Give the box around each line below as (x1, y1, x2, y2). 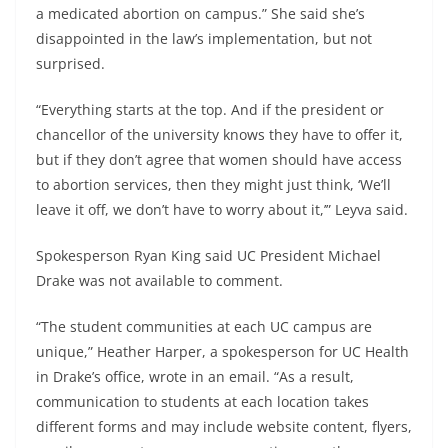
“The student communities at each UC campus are (36, 316, 372, 336)
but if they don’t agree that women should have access (36, 149, 402, 169)
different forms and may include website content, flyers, (36, 416, 412, 436)
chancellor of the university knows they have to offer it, (36, 124, 403, 144)
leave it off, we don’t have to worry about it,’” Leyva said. (36, 199, 408, 219)
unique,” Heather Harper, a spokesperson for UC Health (36, 341, 409, 361)
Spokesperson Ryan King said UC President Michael (36, 245, 381, 265)
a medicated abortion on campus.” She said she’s (36, 3, 365, 23)
